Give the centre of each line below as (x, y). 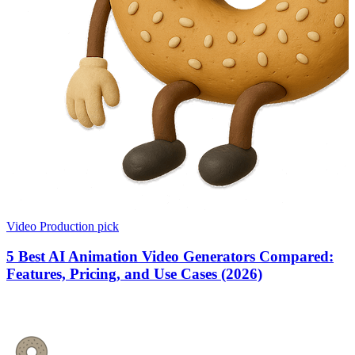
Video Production (50, 226)
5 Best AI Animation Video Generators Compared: (170, 257)
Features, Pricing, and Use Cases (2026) (134, 274)
